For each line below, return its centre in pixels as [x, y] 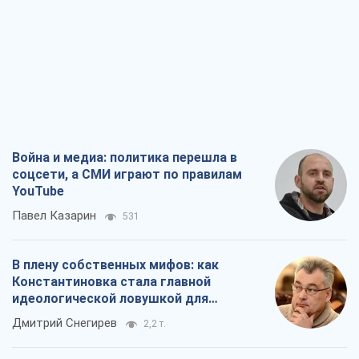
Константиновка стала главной [111, 281]
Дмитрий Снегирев [65, 323]
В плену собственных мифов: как [115, 264]
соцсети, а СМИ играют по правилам [127, 174]
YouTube [38, 191]
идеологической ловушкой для [110, 298]
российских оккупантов [87, 315]
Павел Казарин [54, 215]
